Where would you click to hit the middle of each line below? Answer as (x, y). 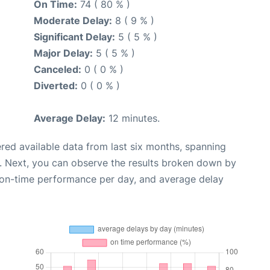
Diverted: (56, 85)
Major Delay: (63, 53)
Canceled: (58, 69)
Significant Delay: (74, 36)
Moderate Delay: (73, 20)
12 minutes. (133, 118)
